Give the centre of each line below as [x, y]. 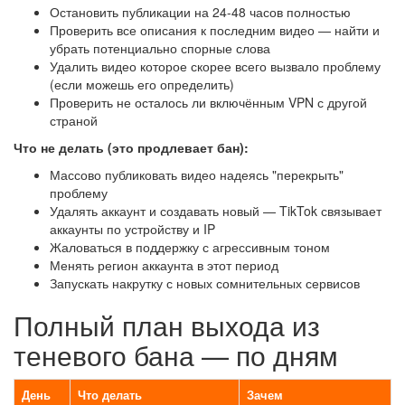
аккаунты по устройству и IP [132, 229]
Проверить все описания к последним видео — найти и [215, 30]
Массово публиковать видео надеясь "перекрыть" [197, 174]
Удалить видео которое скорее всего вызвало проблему [215, 66]
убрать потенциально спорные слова [160, 48]
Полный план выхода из [167, 325]
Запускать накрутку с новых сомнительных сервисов [205, 283]
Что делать [110, 395]
